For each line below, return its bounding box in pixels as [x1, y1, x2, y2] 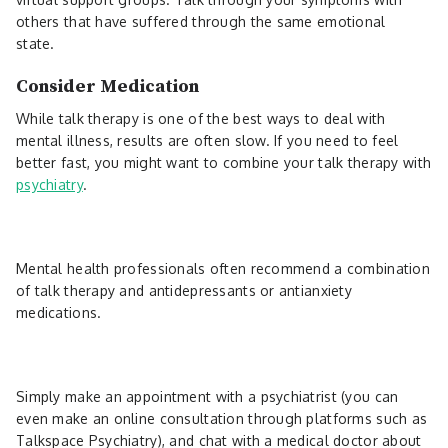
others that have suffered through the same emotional [16, 12, 386, 30]
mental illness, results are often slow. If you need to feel [16, 131, 399, 149]
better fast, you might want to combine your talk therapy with [16, 153, 432, 171]
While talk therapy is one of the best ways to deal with [16, 109, 386, 127]
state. [16, 34, 59, 52]
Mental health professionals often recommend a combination [16, 259, 430, 277]
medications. [16, 303, 106, 321]
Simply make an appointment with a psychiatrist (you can [16, 387, 399, 405]
